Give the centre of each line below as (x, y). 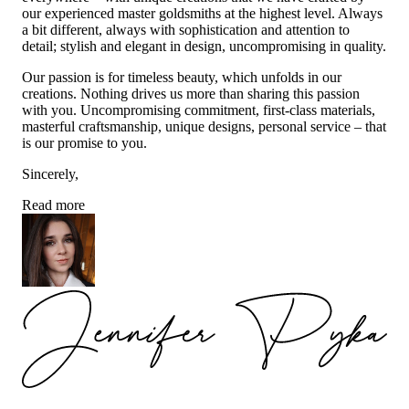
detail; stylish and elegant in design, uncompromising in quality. (204, 47)
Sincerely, (50, 174)
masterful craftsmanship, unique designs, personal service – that (204, 127)
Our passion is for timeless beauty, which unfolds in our (182, 78)
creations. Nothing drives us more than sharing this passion (191, 94)
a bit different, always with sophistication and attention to (186, 30)
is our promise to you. (84, 143)
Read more (53, 205)
